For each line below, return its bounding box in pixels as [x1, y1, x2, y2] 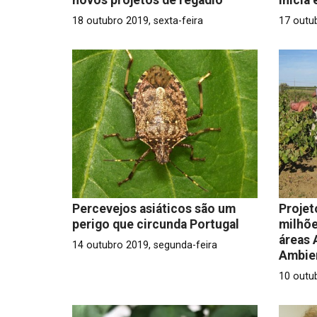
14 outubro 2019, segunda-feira [72, 238, 217, 251]
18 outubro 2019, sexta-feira [72, 14, 203, 27]
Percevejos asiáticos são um [72, 201, 236, 216]
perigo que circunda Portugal [72, 217, 239, 231]
